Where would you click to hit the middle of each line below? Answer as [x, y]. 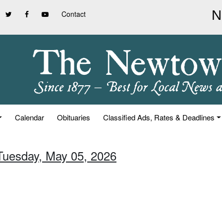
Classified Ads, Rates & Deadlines [159, 117]
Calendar [30, 117]
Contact [74, 14]
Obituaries [74, 117]
